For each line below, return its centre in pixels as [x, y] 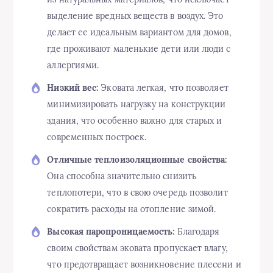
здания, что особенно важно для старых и [135, 121]
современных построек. [97, 137]
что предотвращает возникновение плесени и [144, 265]
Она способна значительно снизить [122, 176]
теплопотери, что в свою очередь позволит [137, 193]
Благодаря [197, 232]
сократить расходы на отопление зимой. [132, 209]
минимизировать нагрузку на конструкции [136, 105]
